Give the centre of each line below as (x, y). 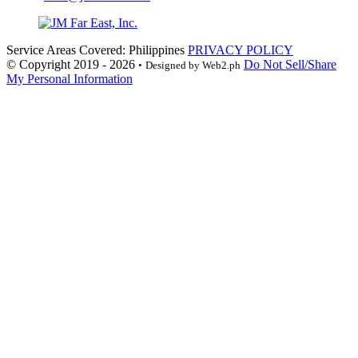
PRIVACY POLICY (241, 50)
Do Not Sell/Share (290, 65)
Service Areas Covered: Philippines (95, 50)
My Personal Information (70, 79)
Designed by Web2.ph (193, 66)
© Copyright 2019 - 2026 (72, 65)
